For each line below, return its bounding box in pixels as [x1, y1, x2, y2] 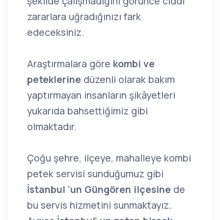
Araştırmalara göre [27, 57, 113, 71]
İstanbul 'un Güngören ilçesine [27, 183, 171, 196]
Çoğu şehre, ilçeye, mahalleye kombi [27, 152, 191, 165]
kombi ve [113, 57, 155, 71]
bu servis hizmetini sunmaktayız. [27, 199, 171, 212]
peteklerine [27, 73, 81, 86]
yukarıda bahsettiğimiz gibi [27, 105, 148, 118]
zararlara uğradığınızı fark [27, 10, 141, 24]
